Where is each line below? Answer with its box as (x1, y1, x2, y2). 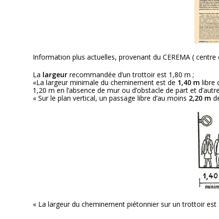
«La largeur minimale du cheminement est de (33, 78, 178, 87)
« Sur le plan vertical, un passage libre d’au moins (33, 93, 189, 103)
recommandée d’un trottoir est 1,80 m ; (67, 70, 195, 79)
